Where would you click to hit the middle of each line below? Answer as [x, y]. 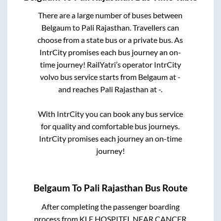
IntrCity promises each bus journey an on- [110, 52]
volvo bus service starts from [89, 77]
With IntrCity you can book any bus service [110, 114]
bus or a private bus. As [144, 40]
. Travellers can [155, 28]
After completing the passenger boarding [110, 206]
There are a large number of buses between [110, 15]
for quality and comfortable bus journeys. [110, 126]
